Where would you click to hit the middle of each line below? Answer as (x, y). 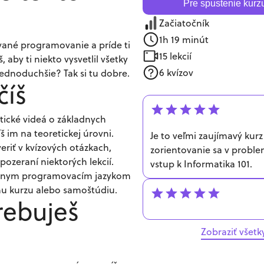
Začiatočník (184, 23)
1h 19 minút (184, 39)
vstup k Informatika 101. (201, 164)
